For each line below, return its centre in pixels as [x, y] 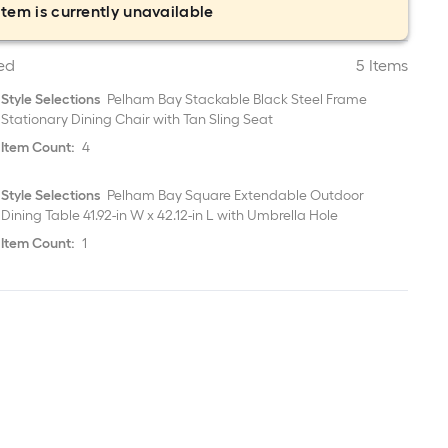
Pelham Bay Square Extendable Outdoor [234, 195]
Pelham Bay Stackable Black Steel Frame [236, 99]
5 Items [381, 65]
